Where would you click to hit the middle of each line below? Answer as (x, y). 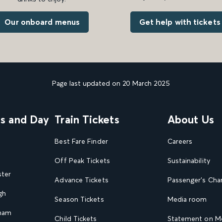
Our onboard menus (42, 22)
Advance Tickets (82, 180)
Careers (180, 141)
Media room (187, 199)
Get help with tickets (180, 22)
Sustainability (189, 160)
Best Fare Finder (81, 141)
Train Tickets (87, 119)
